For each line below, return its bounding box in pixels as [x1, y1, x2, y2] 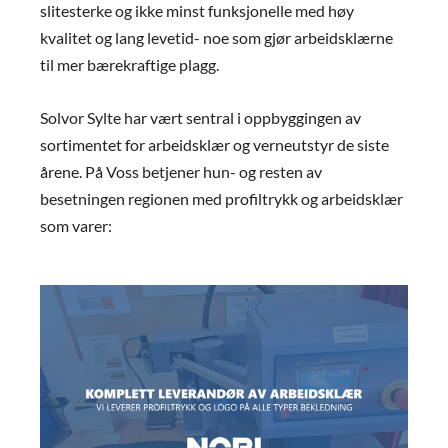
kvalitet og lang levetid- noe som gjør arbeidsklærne [40, 28, 393, 48]
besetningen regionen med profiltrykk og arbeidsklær [40, 189, 403, 209]
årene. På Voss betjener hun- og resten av [40, 162, 322, 182]
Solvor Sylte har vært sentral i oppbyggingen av [40, 108, 361, 128]
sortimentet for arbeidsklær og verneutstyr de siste [40, 135, 389, 155]
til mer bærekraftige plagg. [40, 55, 222, 75]
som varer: [40, 216, 115, 236]
